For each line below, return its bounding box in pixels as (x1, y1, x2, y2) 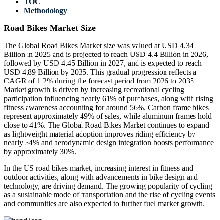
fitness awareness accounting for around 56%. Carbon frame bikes (4, 103, 209, 112)
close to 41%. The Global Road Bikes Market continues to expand (4, 121, 209, 130)
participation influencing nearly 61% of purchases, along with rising (4, 94, 213, 103)
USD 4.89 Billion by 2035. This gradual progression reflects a (4, 68, 196, 77)
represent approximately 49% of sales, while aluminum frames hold (4, 112, 212, 121)
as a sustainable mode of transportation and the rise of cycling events (4, 191, 215, 199)
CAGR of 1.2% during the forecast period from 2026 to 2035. (4, 77, 196, 85)
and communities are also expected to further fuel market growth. (4, 199, 205, 208)
